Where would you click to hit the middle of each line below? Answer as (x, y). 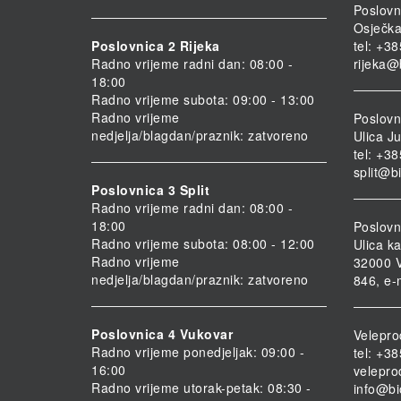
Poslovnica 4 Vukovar (162, 334)
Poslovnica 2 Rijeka (156, 46)
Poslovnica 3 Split (150, 190)
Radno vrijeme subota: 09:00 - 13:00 (203, 100)
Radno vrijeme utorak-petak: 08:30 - (201, 388)
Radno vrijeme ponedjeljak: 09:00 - (198, 352)
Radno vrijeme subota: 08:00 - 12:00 (203, 244)
